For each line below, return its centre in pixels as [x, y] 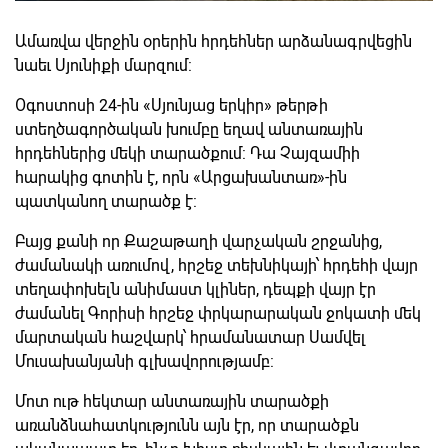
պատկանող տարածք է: [106, 201]
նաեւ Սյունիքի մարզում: [103, 65]
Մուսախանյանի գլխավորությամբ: [144, 361]
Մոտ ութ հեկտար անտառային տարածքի [172, 401]
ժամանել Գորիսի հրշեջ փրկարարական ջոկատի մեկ [218, 313]
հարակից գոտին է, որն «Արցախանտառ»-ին [181, 177]
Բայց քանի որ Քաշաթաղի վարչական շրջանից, [198, 241]
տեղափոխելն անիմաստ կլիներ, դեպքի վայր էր [195, 289]
